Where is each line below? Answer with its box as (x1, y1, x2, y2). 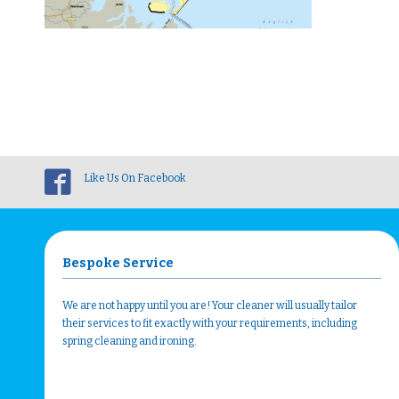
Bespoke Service (62, 255, 174, 271)
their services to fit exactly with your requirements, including (62, 316, 357, 330)
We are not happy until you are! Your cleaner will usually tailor (62, 298, 357, 312)
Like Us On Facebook (84, 171, 186, 184)
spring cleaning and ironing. (62, 334, 197, 347)
